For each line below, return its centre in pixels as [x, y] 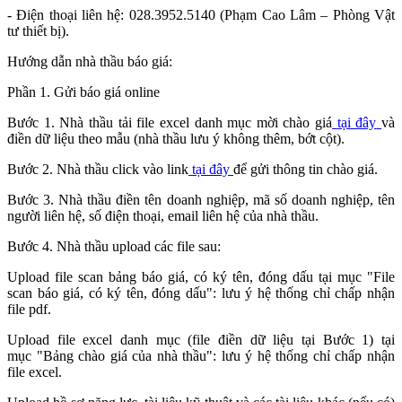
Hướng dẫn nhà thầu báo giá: [90, 62]
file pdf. [29, 310]
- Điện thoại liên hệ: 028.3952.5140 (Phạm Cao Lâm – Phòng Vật [201, 15]
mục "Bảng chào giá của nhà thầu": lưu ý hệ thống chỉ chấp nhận [201, 356]
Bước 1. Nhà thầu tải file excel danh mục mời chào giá [170, 123]
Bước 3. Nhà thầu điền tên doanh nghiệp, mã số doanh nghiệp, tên [201, 200]
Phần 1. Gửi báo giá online [83, 92]
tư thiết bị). [38, 31]
